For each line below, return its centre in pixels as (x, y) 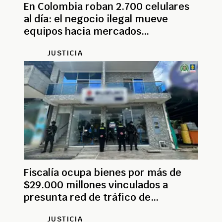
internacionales (61, 43)
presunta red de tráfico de (87, 197)
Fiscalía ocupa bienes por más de (103, 172)
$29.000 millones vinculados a (96, 185)
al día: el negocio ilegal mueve (96, 19)
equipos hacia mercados (83, 31)
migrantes (49, 209)
